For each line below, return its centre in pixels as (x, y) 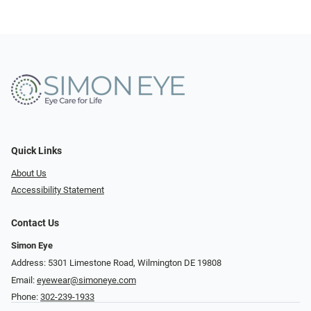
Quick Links (36, 151)
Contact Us (35, 224)
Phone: (26, 297)
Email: (24, 280)
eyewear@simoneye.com (86, 280)
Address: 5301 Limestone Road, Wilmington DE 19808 (116, 263)
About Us (29, 173)
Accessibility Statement (58, 190)
